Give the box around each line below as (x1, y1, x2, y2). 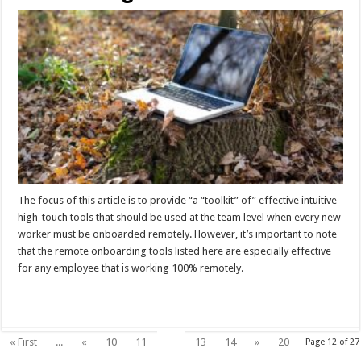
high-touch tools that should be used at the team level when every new (18, 210, 342, 223)
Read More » (27, 290, 78, 302)
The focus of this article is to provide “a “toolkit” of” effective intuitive (18, 193, 338, 206)
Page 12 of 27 (305, 336, 359, 347)
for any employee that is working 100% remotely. (18, 261, 244, 274)
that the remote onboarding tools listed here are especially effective (18, 244, 332, 257)
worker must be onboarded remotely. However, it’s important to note (18, 227, 338, 240)
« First (10, 335, 38, 348)
